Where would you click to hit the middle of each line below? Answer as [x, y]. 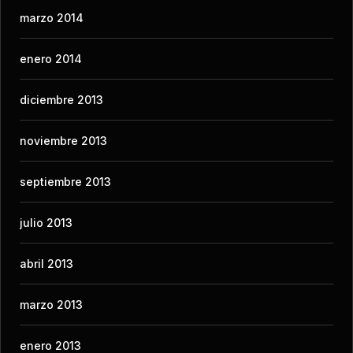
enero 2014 [51, 58]
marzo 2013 [51, 304]
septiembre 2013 [65, 181]
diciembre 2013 [61, 99]
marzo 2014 [52, 17]
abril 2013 [46, 263]
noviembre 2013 [63, 140]
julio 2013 [46, 222]
